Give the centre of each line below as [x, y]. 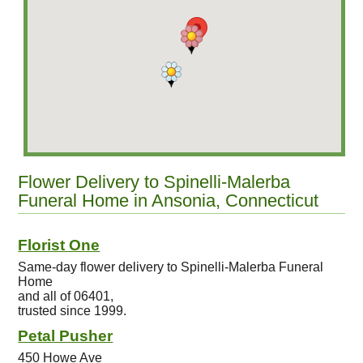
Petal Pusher [66, 336]
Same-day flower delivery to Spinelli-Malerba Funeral [171, 267]
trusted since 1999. [73, 311]
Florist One [59, 245]
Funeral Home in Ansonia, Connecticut [169, 201]
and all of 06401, [66, 296]
